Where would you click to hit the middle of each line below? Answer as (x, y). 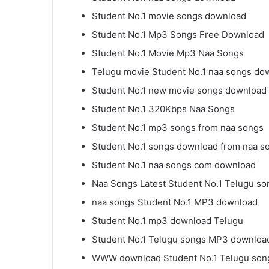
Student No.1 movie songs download (169, 16)
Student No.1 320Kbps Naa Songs (163, 109)
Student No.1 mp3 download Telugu (168, 221)
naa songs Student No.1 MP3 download (175, 202)
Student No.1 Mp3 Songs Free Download (178, 35)
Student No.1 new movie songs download (179, 91)
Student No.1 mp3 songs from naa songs (178, 128)
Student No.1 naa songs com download (174, 165)
